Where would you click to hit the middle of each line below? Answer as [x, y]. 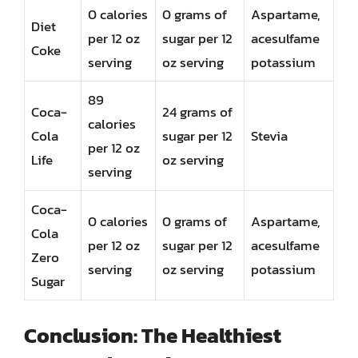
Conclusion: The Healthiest [153, 335]
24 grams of [197, 112]
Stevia [269, 136]
